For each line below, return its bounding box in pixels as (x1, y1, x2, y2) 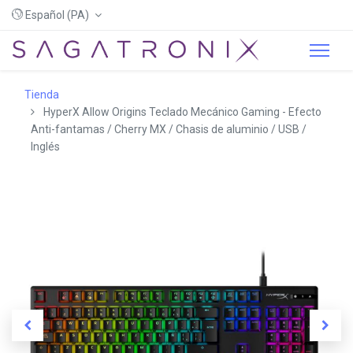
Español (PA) (25, 9, 89, 21)
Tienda (24, 88, 59, 101)
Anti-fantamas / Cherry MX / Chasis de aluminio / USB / (31, 123, 307, 136)
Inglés (31, 140, 60, 153)
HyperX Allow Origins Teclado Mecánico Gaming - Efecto (43, 106, 321, 118)
